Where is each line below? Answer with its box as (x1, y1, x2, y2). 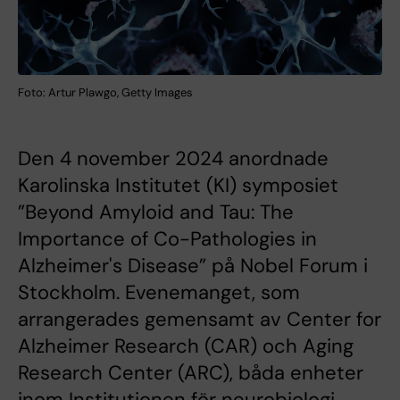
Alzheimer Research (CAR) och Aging (18, 332, 354, 359)
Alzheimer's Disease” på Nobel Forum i (18, 252, 368, 279)
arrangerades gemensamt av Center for (18, 305, 381, 332)
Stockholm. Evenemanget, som (18, 279, 300, 305)
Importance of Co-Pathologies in (18, 225, 317, 252)
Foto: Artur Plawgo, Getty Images (18, 84, 193, 100)
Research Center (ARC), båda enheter (18, 359, 363, 386)
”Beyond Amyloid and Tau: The (18, 198, 294, 225)
